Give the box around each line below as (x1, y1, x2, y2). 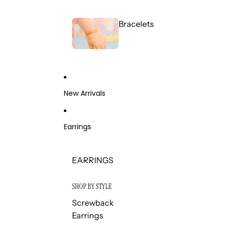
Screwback (71, 198, 114, 208)
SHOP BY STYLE (71, 182, 111, 192)
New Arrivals (63, 88, 105, 98)
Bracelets (119, 19, 155, 29)
